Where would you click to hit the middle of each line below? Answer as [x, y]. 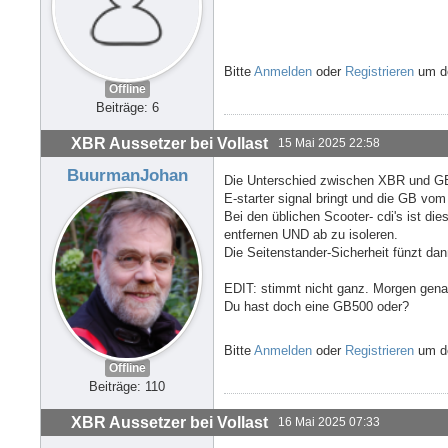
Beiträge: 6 [127, 108]
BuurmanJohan [127, 174]
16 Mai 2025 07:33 [329, 421]
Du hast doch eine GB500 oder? [316, 306]
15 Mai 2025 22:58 [329, 142]
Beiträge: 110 [127, 387]
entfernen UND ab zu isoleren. [311, 234]
